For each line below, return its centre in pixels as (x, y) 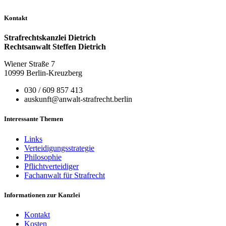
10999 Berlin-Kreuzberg (43, 73)
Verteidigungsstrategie (59, 148)
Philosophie (43, 157)
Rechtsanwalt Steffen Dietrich (55, 47)
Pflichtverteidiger (51, 166)
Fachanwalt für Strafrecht (65, 175)
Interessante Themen (34, 119)
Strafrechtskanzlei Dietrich (50, 38)
